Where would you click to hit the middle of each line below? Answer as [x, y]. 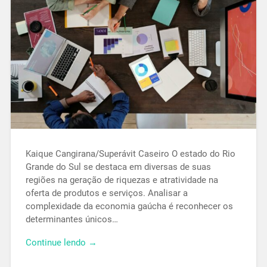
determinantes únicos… [72, 220]
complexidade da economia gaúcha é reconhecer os [129, 207]
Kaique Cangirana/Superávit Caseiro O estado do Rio [130, 154]
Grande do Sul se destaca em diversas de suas [118, 167]
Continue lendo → [61, 243]
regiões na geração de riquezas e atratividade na [122, 180]
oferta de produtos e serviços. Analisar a [106, 193]
